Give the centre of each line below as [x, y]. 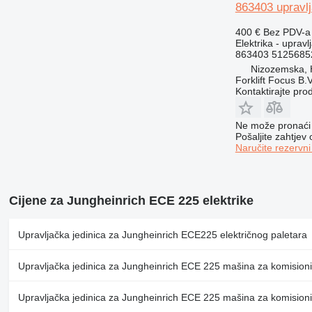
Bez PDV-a [287, 32]
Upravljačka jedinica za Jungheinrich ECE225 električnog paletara [162, 234]
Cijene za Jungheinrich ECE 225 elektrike [131, 200]
